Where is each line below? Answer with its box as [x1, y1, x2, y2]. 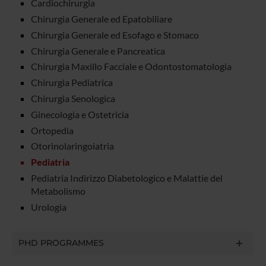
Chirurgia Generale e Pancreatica [30, 45, 165, 56]
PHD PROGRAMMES [18, 237, 104, 248]
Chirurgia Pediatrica [30, 77, 113, 88]
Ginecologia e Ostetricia [30, 108, 129, 120]
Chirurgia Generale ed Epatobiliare [30, 13, 172, 25]
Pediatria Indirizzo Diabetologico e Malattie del [30, 172, 223, 184]
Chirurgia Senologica [30, 93, 115, 104]
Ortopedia [30, 124, 74, 136]
